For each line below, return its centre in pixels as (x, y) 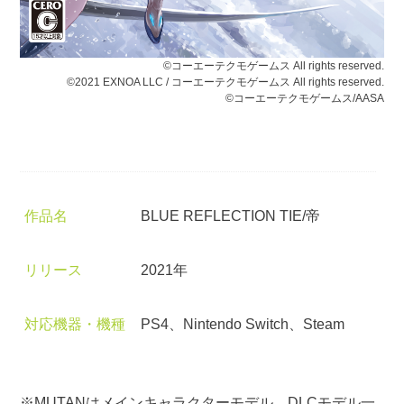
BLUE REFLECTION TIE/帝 (231, 215)
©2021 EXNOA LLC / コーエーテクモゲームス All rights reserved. (225, 83)
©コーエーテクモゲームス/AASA (304, 99)
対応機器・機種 (74, 323)
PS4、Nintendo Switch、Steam (243, 323)
